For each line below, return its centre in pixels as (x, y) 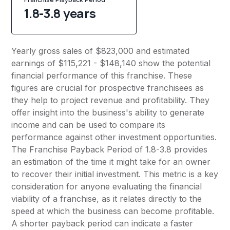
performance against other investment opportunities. (114, 137)
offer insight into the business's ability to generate (108, 113)
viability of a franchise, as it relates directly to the (107, 199)
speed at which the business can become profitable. (113, 211)
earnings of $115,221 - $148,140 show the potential (111, 63)
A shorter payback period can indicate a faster (102, 224)
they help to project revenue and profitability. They (111, 100)
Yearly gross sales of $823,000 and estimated (101, 51)
